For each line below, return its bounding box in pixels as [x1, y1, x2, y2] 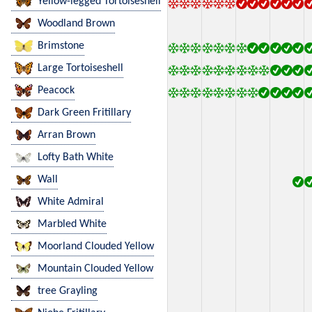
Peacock [38, 85, 75, 97]
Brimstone [38, 40, 84, 52]
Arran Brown [38, 130, 95, 141]
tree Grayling [38, 286, 97, 297]
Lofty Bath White [38, 152, 114, 164]
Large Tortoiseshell [38, 63, 123, 75]
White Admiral [38, 196, 104, 208]
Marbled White [38, 219, 107, 231]
